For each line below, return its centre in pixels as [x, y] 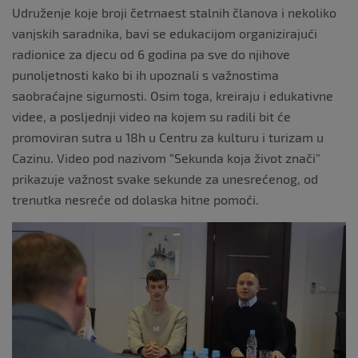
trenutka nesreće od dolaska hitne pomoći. [135, 200]
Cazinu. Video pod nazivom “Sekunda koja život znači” [166, 158]
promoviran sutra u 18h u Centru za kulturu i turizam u [168, 137]
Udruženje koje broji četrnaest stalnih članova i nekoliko [174, 13]
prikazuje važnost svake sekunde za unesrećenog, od [165, 179]
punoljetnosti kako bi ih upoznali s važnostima [145, 75]
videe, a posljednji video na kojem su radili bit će [151, 117]
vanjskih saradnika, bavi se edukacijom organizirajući [165, 34]
